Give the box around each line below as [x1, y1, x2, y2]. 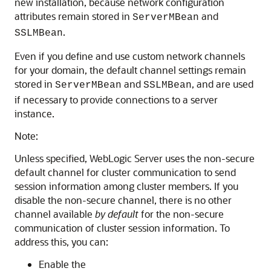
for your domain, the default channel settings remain [15, 64, 246, 76]
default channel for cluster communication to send [15, 166, 236, 178]
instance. [15, 107, 54, 120]
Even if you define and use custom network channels [15, 50, 245, 62]
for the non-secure [139, 207, 224, 220]
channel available [15, 207, 95, 220]
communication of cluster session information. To [15, 221, 230, 234]
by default [95, 207, 139, 220]
